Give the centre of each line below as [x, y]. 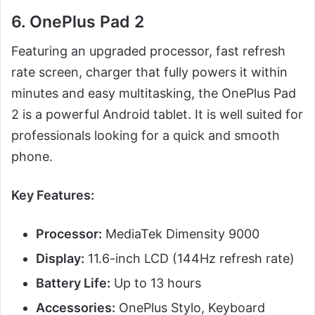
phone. [32, 157]
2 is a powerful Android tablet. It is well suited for [157, 115]
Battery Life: [73, 283]
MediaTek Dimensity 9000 [181, 234]
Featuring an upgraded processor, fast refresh [148, 51]
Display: [60, 259]
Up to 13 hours [156, 283]
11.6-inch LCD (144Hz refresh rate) [189, 259]
